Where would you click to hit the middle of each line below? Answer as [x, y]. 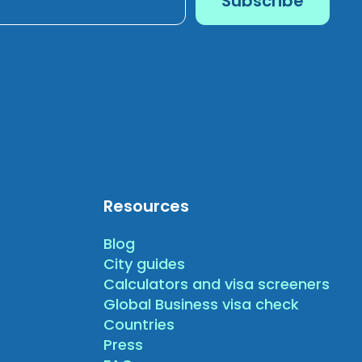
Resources [146, 206]
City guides [144, 264]
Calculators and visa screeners [216, 284]
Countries [139, 324]
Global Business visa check [201, 304]
